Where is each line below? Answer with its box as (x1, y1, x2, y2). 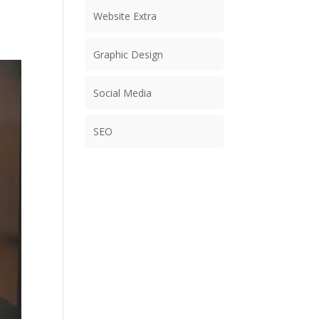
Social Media (93, 86, 152, 100)
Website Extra (93, 9, 157, 23)
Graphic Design (93, 48, 164, 62)
